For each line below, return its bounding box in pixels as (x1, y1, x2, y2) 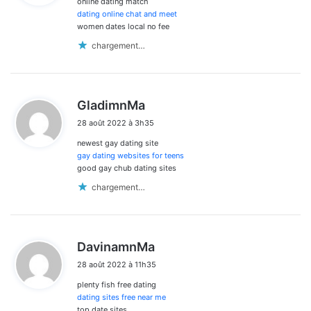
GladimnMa (77, 97, 145, 112)
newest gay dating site (77, 137, 158, 148)
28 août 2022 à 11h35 (77, 259, 156, 269)
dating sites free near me (77, 292, 166, 302)
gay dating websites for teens (77, 150, 184, 160)
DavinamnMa (77, 239, 155, 254)
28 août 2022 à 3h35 (77, 117, 154, 128)
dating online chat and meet (77, 8, 177, 19)
